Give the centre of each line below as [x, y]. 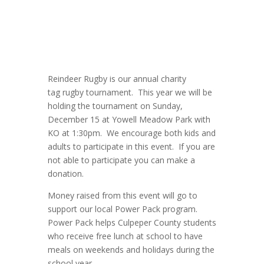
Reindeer [65, 79]
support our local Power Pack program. [123, 209]
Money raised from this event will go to [122, 196]
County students [184, 223]
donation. [65, 174]
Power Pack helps [82, 223]
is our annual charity [146, 79]
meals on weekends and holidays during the [131, 250]
